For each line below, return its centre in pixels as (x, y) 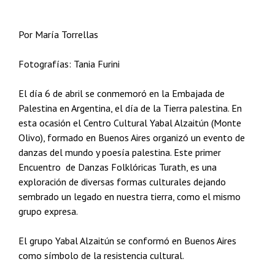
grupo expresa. (48, 211)
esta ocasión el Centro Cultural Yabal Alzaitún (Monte (130, 123)
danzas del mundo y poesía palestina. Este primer (120, 152)
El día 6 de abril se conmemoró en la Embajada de (122, 93)
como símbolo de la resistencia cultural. (101, 255)
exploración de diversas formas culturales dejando (122, 182)
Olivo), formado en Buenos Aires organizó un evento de (132, 137)
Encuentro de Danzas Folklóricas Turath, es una (118, 167)
